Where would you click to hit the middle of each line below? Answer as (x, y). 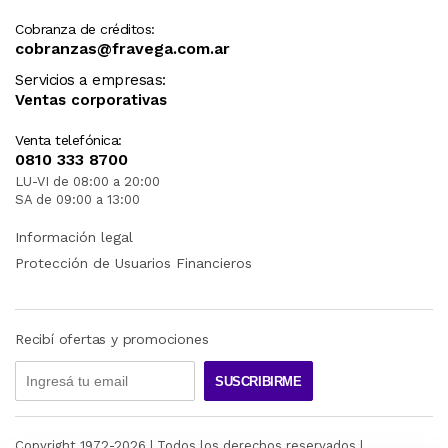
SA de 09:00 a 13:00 (77, 200)
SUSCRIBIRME (258, 381)
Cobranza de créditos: (85, 29)
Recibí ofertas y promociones (112, 339)
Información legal (74, 237)
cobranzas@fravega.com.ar (122, 49)
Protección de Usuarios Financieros (133, 263)
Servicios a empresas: (90, 80)
